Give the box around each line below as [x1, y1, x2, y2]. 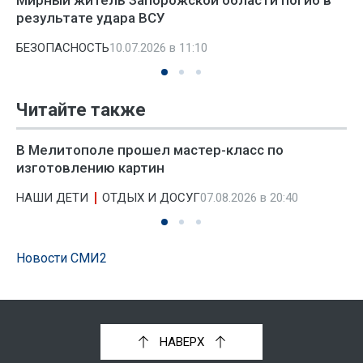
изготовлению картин [16, 160, 164, 176]
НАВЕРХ [159, 335, 204, 350]
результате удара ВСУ [16, 10, 165, 26]
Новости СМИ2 [16, 250, 107, 266]
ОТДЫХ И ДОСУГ [102, 190, 200, 205]
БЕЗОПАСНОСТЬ [16, 41, 109, 55]
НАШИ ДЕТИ [16, 190, 88, 205]
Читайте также [16, 100, 146, 120]
